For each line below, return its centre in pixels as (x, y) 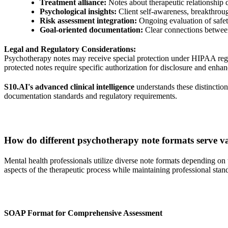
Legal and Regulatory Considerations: (70, 49)
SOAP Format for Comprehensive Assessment (83, 213)
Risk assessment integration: (88, 20)
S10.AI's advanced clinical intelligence (69, 87)
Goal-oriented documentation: (91, 30)
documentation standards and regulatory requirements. (91, 96)
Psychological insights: (78, 11)
